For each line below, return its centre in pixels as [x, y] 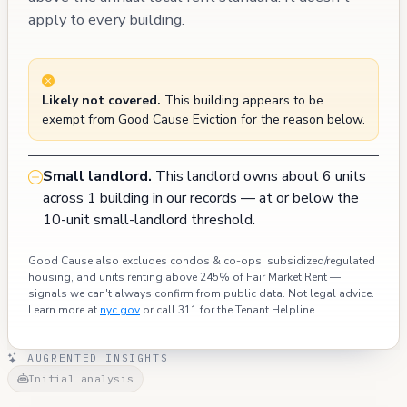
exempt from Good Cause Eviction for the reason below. [203, 120]
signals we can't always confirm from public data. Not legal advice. [201, 294]
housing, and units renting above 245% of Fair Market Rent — [184, 278]
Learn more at [64, 310]
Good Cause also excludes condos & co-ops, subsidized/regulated [202, 261]
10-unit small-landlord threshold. [149, 220]
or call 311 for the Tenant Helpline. [228, 310]
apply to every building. [106, 19]
